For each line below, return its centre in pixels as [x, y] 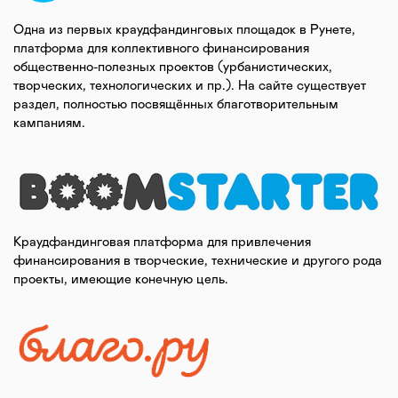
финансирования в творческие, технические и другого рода [198, 260]
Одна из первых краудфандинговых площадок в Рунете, [184, 30]
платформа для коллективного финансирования [161, 48]
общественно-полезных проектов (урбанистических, [173, 67]
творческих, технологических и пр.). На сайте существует [190, 86]
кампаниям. [49, 123]
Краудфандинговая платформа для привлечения [162, 242]
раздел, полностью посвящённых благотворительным [176, 104]
